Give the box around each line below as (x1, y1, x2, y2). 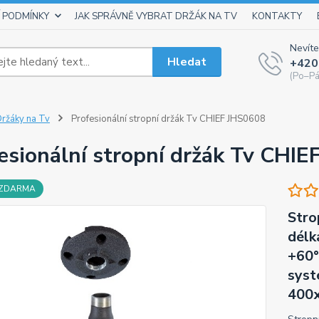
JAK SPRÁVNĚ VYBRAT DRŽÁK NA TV (75, 10, 237, 23)
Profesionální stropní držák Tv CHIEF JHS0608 (68, 113, 266, 125)
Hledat (167, 53, 207, 70)
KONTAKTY (252, 10, 302, 23)
